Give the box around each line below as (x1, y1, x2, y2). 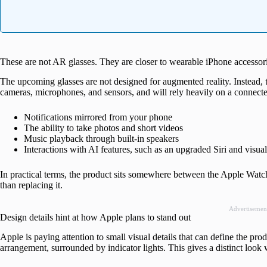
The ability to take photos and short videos (24, 122, 183, 133)
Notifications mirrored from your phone (24, 111, 172, 122)
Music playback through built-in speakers (24, 133, 179, 144)
